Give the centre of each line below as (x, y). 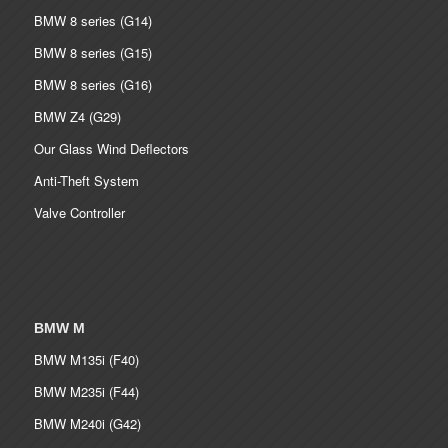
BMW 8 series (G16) (92, 85)
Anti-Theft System (86, 181)
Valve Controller (79, 213)
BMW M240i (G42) (87, 423)
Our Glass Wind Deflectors (111, 149)
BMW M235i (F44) (86, 391)
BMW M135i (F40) (86, 359)
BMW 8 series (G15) (92, 53)
